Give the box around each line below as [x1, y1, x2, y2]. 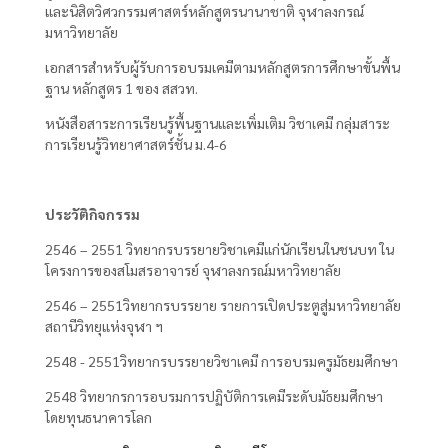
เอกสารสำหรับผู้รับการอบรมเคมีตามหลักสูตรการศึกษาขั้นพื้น [45, 58, 400, 77]
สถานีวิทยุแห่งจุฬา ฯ [45, 317, 163, 336]
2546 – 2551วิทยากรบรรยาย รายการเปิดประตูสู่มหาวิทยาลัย [45, 296, 401, 315]
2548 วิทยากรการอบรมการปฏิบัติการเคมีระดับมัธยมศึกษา [45, 387, 383, 406]
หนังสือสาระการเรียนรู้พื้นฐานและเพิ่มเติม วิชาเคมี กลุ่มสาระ [45, 114, 390, 133]
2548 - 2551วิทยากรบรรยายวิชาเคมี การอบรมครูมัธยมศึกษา [45, 352, 398, 371]
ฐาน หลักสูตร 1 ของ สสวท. [45, 79, 198, 98]
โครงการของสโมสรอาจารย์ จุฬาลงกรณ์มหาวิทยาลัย [45, 261, 341, 280]
